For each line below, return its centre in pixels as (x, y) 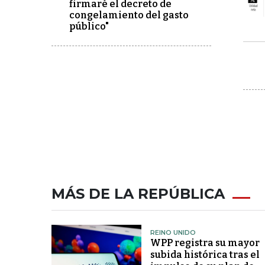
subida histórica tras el (205, 255)
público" (89, 27)
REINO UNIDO (173, 233)
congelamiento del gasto (129, 15)
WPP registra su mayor (205, 243)
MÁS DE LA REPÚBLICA (138, 194)
